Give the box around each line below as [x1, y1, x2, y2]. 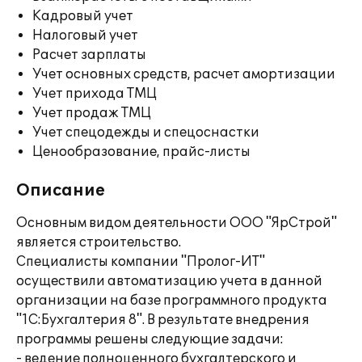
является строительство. [16, 234, 181, 250]
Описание [16, 181, 105, 200]
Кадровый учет [32, 8, 133, 24]
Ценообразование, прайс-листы [32, 144, 250, 160]
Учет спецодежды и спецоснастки [32, 124, 259, 141]
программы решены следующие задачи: [16, 331, 284, 347]
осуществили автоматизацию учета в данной [16, 273, 322, 289]
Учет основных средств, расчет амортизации [32, 66, 335, 82]
